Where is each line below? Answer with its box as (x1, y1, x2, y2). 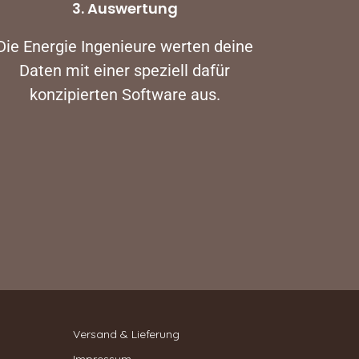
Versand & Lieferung (73, 327, 179, 341)
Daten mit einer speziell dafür (19, 61, 231, 80)
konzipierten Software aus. (29, 85, 220, 104)
